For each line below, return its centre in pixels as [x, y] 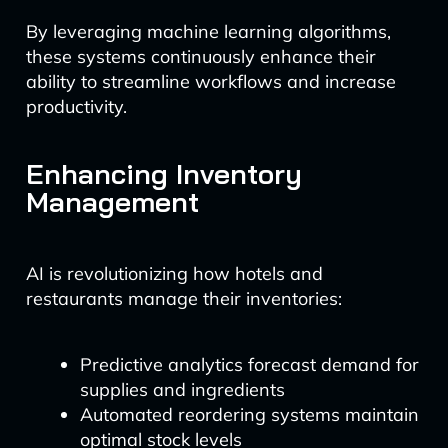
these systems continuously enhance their [200, 56]
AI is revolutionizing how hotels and [174, 273]
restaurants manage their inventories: [183, 298]
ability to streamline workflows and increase [210, 81]
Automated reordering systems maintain [249, 414]
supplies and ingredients [182, 389]
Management [112, 201]
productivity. [76, 106]
